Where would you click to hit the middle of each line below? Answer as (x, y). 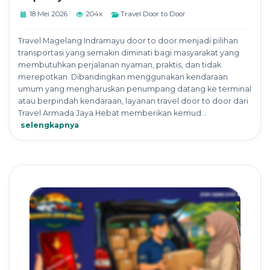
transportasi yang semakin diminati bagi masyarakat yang (129, 53)
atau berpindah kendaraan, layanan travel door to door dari (133, 101)
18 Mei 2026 (49, 14)
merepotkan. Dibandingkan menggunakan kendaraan (123, 77)
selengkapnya (50, 125)
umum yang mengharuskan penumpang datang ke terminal (135, 89)
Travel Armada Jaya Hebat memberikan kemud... (112, 113)
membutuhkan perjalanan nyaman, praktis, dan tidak (120, 65)
